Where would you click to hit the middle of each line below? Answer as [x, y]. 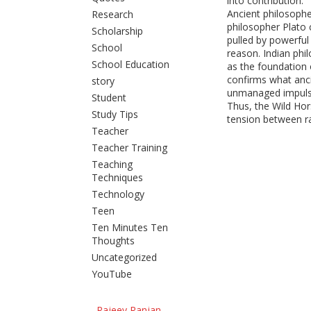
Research [112, 14]
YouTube [111, 274]
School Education [130, 64]
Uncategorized [124, 257]
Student [109, 98]
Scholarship [117, 31]
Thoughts [113, 241]
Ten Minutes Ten [129, 227]
